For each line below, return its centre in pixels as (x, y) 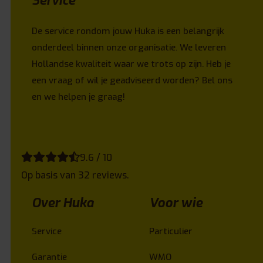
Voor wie (176, 203)
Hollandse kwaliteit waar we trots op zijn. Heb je (131, 64)
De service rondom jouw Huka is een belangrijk (128, 31)
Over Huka (63, 203)
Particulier (171, 231)
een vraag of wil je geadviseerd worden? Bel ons (132, 80)
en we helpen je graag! (78, 97)
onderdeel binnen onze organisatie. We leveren (129, 47)
